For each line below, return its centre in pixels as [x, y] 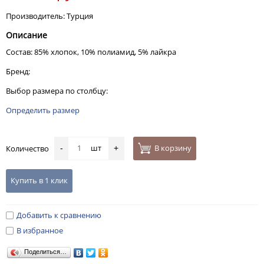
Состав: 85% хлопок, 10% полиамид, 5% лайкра [91, 52]
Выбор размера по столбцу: [57, 91]
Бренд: [18, 71]
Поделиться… [45, 252]
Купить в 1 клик [39, 180]
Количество [30, 148]
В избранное [40, 231]
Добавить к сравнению [59, 215]
